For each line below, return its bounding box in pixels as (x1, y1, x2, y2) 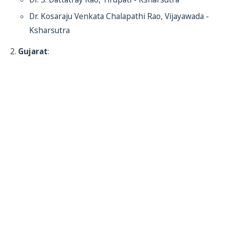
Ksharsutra (29, 25, 70, 36)
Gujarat (18, 46, 48, 57)
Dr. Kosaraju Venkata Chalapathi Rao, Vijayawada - (29, 11, 209, 22)
